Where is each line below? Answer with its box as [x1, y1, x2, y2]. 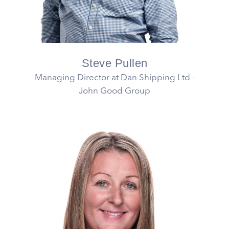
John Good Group [79, 87, 150, 96]
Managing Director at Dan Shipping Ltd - [34, 74, 195, 83]
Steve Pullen [81, 57, 148, 70]
